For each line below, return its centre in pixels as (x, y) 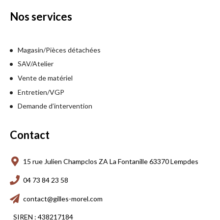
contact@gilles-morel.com (63, 199)
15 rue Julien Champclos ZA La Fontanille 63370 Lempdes (111, 162)
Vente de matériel (45, 78)
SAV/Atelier (36, 64)
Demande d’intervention (55, 106)
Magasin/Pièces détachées (59, 50)
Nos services (41, 16)
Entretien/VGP (41, 92)
